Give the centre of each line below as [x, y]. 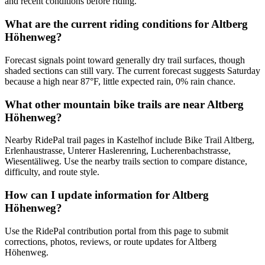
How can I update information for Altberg [107, 195]
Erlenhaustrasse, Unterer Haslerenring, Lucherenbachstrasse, [118, 151]
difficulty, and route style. [52, 172]
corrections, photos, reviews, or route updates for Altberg [111, 241]
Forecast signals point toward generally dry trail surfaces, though [125, 60]
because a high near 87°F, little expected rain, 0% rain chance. [120, 81]
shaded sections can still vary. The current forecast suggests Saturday [132, 70]
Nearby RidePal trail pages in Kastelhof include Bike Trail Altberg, [130, 140]
